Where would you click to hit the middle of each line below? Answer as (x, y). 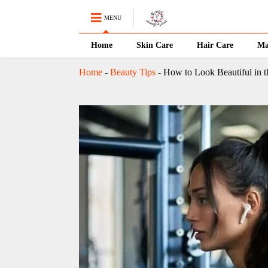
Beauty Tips (133, 72)
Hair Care (215, 45)
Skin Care (154, 45)
